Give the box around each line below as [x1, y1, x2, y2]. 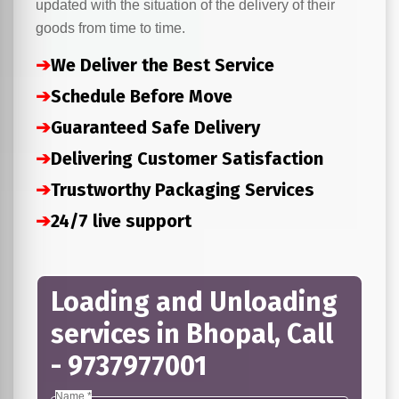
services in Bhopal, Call [51, 318, 333, 350]
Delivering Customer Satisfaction [51, 148, 323, 169]
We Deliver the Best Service [51, 54, 274, 76]
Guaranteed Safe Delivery [51, 117, 260, 138]
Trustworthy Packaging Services [51, 179, 314, 200]
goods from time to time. [36, 20, 185, 36]
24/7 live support [51, 210, 191, 232]
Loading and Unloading [51, 286, 338, 318]
